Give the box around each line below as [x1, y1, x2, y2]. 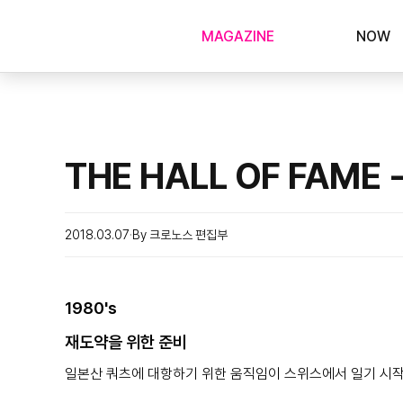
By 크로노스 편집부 [132, 228, 228, 242]
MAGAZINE [201, 27, 274, 45]
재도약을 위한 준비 [65, 332, 187, 353]
